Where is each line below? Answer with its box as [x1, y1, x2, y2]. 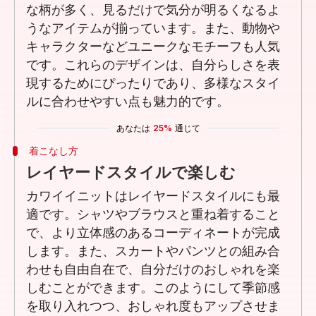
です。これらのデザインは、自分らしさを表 [26, 58, 280, 73]
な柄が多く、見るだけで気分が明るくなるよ [26, 3, 280, 18]
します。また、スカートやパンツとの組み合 [26, 244, 280, 259]
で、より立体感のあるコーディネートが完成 [26, 226, 280, 241]
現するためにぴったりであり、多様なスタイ [26, 76, 280, 91]
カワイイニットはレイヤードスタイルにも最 [26, 189, 280, 204]
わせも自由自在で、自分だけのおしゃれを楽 [26, 262, 280, 277]
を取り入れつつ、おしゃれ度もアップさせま [26, 299, 280, 314]
